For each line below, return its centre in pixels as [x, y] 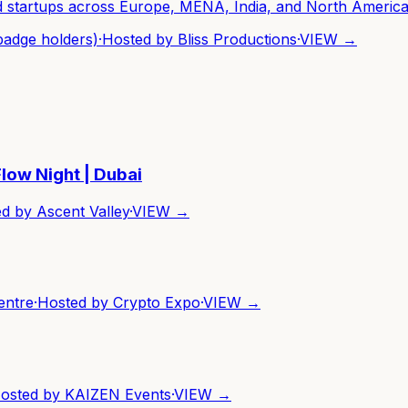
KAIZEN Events [118, 394]
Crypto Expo [157, 303]
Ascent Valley [83, 211]
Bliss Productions [237, 39]
